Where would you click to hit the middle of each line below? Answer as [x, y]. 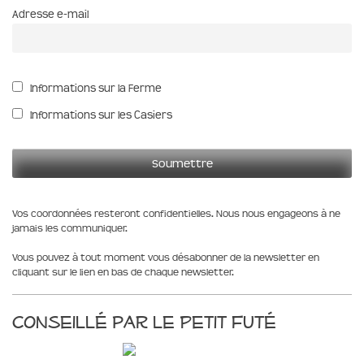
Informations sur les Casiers [100, 115]
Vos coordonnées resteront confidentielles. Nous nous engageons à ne [176, 214]
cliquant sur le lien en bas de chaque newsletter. [123, 273]
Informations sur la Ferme [95, 88]
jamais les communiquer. [70, 229]
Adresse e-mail [50, 15]
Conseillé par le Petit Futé [144, 322]
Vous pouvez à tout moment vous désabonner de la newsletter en [166, 258]
